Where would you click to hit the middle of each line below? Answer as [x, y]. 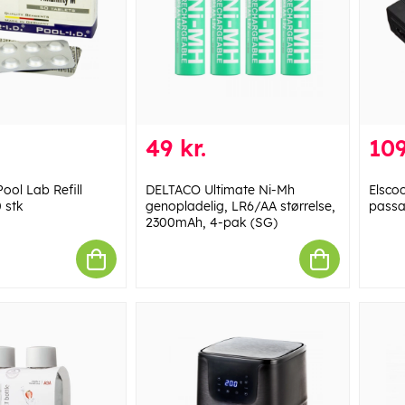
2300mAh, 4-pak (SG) [211, 223]
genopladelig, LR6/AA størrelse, [240, 207]
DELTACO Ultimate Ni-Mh [220, 190]
